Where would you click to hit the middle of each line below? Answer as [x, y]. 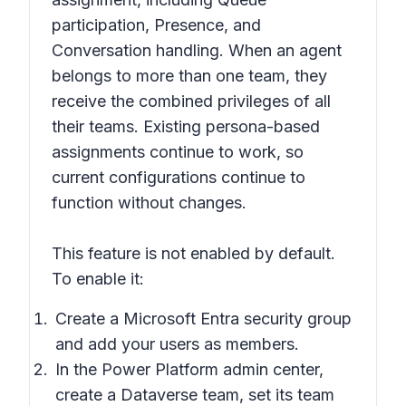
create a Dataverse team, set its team [195, 395]
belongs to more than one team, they [189, 76]
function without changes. [149, 203]
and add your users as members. [177, 344]
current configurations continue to [179, 177]
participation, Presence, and [156, 25]
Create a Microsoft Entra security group [203, 319]
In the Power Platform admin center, [189, 369]
